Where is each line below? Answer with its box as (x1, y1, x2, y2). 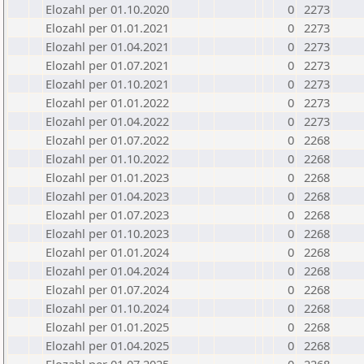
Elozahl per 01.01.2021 (45, 19, 169, 36)
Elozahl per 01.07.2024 (45, 281, 169, 297)
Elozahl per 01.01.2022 (45, 94, 169, 110)
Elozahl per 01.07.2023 (45, 206, 169, 223)
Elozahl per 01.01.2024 (45, 244, 169, 260)
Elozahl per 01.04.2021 (45, 38, 169, 54)
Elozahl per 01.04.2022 (45, 113, 169, 129)
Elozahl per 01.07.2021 (45, 57, 169, 73)
